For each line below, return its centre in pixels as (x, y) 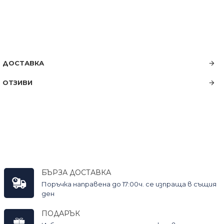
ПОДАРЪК (61, 214)
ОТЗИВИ (17, 82)
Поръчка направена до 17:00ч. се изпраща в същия (129, 184)
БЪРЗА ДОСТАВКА (76, 173)
